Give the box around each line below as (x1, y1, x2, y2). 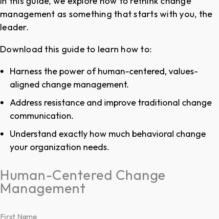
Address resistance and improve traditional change (10, 96, 212, 108)
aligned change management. (10, 78, 129, 90)
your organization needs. (10, 141, 109, 153)
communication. (10, 109, 74, 121)
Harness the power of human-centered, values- (10, 65, 198, 77)
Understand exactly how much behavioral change (10, 128, 206, 139)
